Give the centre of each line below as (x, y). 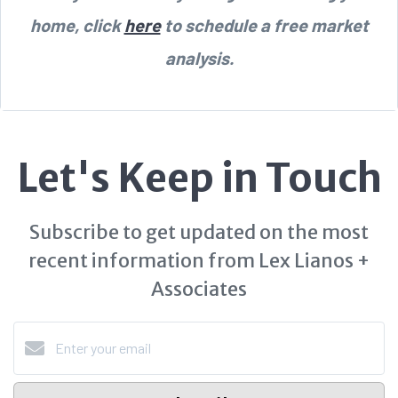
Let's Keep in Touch (199, 178)
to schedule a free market (264, 24)
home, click (77, 24)
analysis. (199, 57)
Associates (199, 289)
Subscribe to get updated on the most (199, 232)
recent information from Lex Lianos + (199, 260)
